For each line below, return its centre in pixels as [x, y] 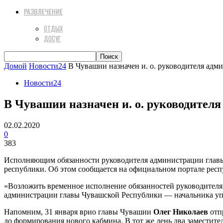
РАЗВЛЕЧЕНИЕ [43, 11]
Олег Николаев [181, 212]
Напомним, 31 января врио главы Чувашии [79, 212]
